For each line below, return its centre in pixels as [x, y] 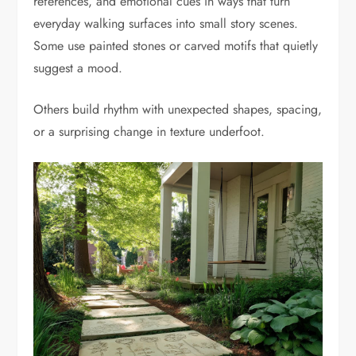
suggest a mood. [78, 68]
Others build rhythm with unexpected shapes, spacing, [178, 110]
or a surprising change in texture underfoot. [149, 132]
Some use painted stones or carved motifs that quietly [176, 46]
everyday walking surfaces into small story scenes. [166, 24]
